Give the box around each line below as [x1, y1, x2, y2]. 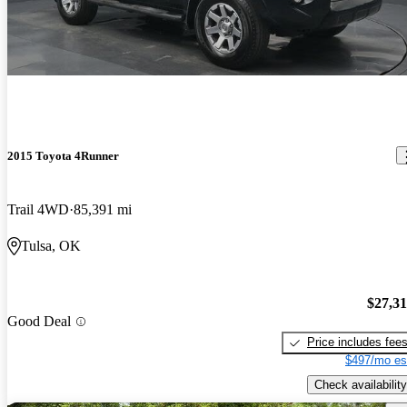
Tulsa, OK [21, 237, 81, 253]
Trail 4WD [7, 201, 69, 217]
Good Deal [7, 313, 71, 330]
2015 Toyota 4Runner [7, 148, 119, 163]
